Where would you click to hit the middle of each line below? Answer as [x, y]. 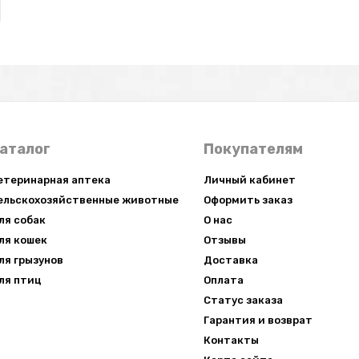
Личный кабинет [249, 180]
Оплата [223, 280]
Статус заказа [243, 300]
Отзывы [224, 240]
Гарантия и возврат [258, 320]
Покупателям [253, 149]
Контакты [231, 340]
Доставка [230, 260]
